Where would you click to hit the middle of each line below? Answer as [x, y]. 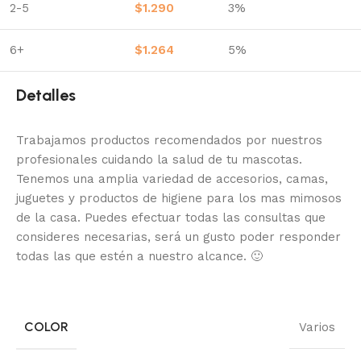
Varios [317, 327]
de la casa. [50, 217]
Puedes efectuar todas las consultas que [205, 217]
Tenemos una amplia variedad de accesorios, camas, [172, 178]
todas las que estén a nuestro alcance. [133, 256]
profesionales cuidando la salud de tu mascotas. [159, 159]
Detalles [46, 95]
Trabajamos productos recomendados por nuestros [169, 140]
